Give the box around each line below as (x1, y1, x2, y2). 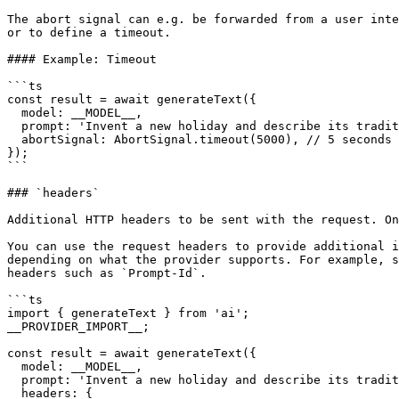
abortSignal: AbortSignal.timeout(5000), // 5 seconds (7, 133, 21, 146)
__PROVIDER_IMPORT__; (7, 320, 150, 333)
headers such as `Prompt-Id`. (7, 266, 207, 280)
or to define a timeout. (7, 26, 171, 39)
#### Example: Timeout (7, 53, 157, 66)
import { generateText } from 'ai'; (7, 306, 249, 320)
